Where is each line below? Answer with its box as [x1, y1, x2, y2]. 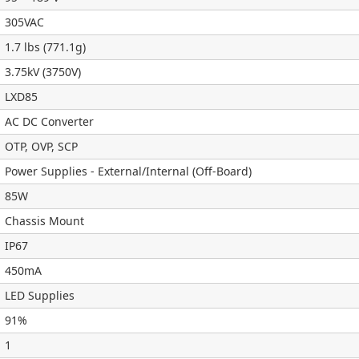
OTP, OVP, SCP [5, 139, 78, 154]
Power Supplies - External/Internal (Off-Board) [5, 163, 252, 179]
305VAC [5, 14, 44, 30]
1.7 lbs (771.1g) [5, 39, 86, 54]
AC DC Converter [5, 114, 94, 129]
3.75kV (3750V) [5, 64, 81, 79]
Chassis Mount [5, 213, 84, 228]
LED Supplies [5, 288, 75, 303]
